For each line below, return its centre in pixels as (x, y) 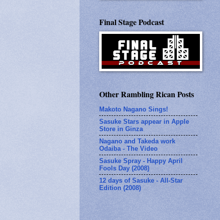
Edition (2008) (120, 188)
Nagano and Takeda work (137, 141)
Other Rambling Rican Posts (147, 94)
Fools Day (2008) (124, 168)
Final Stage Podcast (132, 22)
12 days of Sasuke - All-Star (141, 181)
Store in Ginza (121, 129)
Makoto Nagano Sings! (134, 110)
